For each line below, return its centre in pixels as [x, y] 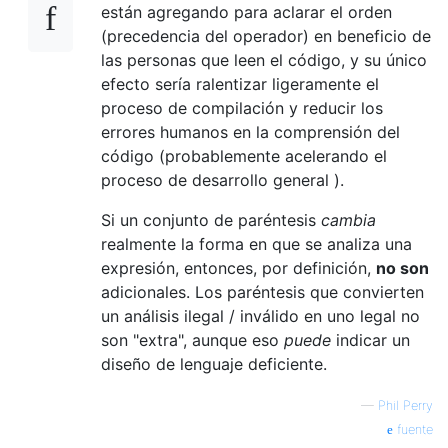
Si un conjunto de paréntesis [211, 219]
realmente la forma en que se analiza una [256, 243]
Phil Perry [405, 405]
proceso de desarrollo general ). [222, 179]
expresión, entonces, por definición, [238, 267]
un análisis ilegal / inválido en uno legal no [260, 315]
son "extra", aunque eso [192, 339]
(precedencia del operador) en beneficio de [266, 35]
